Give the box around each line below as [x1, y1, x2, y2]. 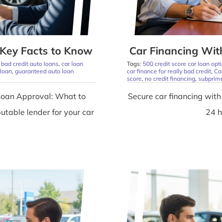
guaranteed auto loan [14, 67, 74, 75]
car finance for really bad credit [127, 67, 211, 75]
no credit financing [145, 75, 195, 83]
